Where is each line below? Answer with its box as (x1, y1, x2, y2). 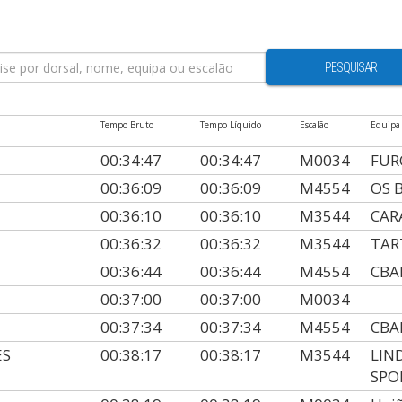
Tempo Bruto (100, 118, 154, 131)
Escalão (300, 118, 328, 131)
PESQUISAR (325, 60, 377, 74)
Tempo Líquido (200, 118, 262, 131)
